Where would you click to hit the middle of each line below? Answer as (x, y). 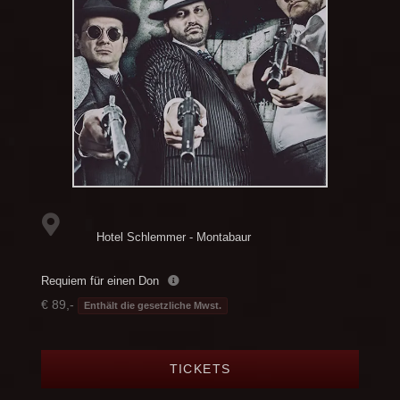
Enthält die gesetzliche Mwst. (152, 305)
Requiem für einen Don (100, 280)
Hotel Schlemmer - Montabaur (173, 237)
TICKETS (200, 368)
